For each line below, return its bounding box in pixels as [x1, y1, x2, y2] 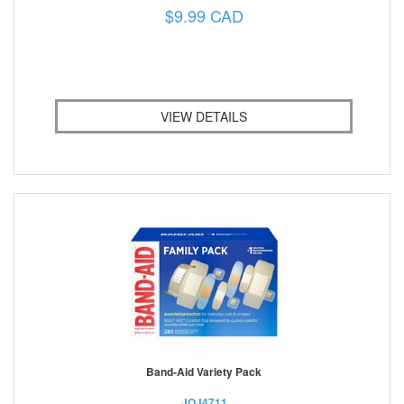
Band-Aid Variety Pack [146, 363, 262, 380]
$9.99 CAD [164, 3, 243, 27]
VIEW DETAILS [161, 106, 247, 125]
